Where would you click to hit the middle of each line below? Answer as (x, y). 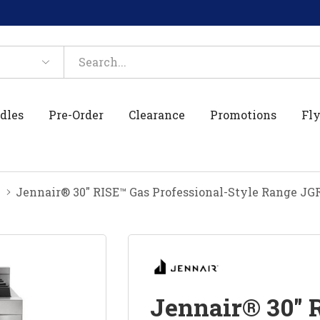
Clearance (157, 114)
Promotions (244, 114)
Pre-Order (76, 114)
